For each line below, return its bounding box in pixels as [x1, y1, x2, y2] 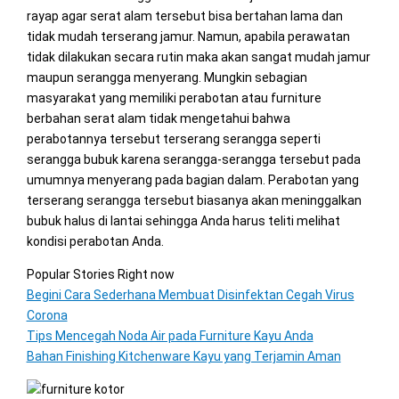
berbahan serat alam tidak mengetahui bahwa [26, 110, 290, 126]
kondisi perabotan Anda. [26, 233, 164, 248]
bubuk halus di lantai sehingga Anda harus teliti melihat [26, 213, 340, 228]
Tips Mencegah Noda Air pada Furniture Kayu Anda [26, 328, 313, 343]
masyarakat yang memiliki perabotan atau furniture [26, 90, 322, 105]
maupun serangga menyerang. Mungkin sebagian [26, 69, 307, 85]
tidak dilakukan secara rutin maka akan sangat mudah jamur [26, 49, 370, 64]
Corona [26, 307, 68, 322]
